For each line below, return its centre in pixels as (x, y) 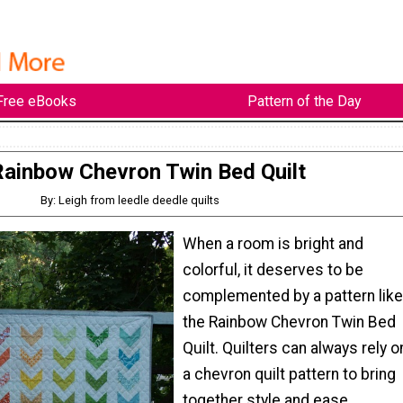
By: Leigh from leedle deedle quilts (130, 201)
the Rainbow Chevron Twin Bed (289, 322)
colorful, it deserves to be (273, 269)
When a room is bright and (273, 243)
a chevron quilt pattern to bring (289, 374)
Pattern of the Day (304, 101)
